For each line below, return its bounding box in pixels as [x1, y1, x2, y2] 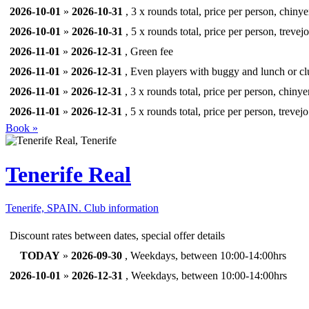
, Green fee [122, 46, 173, 58]
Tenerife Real [6, 161, 131, 187]
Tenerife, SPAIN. [6, 202, 84, 215]
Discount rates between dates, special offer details [10, 230, 225, 242]
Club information [84, 202, 159, 215]
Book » [6, 122, 38, 134]
